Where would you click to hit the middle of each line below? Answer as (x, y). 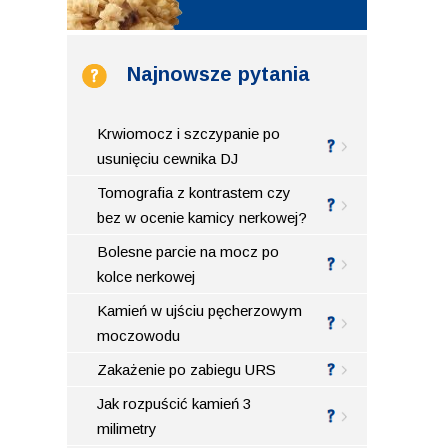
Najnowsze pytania (219, 73)
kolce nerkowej (146, 276)
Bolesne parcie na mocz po (188, 251)
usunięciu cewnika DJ (168, 158)
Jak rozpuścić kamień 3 (174, 403)
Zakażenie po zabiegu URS (187, 369)
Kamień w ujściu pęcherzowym (200, 310)
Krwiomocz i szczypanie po (189, 133)
